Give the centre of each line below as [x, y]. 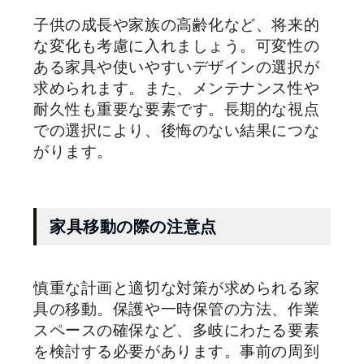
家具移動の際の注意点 [133, 226]
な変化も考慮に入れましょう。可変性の [177, 45]
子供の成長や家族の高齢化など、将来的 [177, 24]
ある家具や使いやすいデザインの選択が [177, 67]
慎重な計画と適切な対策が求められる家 [177, 288]
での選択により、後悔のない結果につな [177, 130]
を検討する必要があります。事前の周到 [177, 351]
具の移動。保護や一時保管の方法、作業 [177, 309]
